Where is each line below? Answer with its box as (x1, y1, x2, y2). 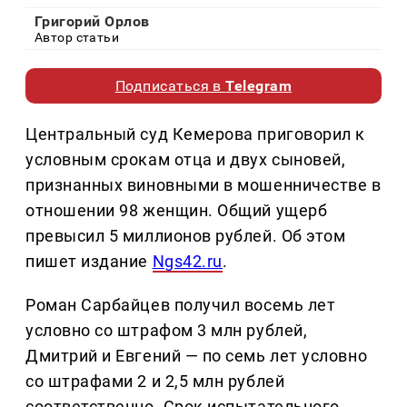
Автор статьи (35, 30, 120, 45)
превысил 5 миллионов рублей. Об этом (25, 226, 346, 246)
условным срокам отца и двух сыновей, (25, 150, 346, 170)
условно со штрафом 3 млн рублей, (25, 321, 308, 341)
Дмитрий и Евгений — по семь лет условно (25, 346, 368, 366)
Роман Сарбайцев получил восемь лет (25, 295, 336, 315)
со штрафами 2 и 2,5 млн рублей (25, 372, 285, 392)
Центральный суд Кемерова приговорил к (25, 124, 365, 144)
